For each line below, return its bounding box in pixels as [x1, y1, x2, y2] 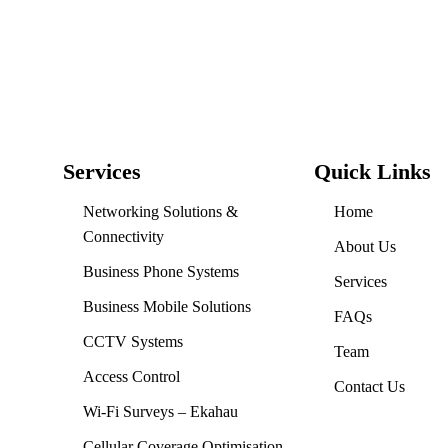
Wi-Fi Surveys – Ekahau [83, 403, 238, 420]
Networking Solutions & [83, 203, 238, 220]
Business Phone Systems [83, 263, 239, 280]
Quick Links [313, 159, 431, 184]
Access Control [83, 368, 180, 385]
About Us [333, 238, 396, 255]
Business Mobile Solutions [83, 298, 251, 315]
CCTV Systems [83, 333, 183, 350]
